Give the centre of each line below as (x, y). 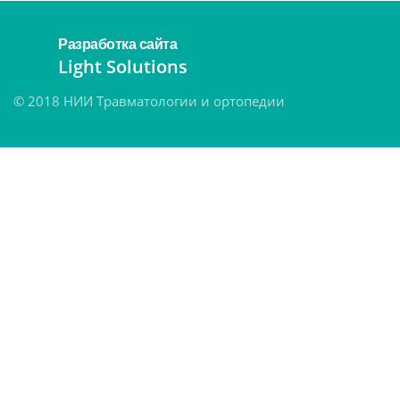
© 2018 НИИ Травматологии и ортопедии (149, 101)
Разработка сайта (117, 44)
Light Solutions (123, 67)
